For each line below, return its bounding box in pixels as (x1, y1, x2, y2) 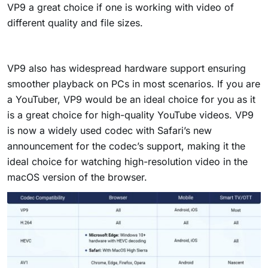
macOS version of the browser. (7, 171, 147, 184)
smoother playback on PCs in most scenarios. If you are (7, 78, 260, 90)
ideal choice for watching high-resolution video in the (7, 156, 248, 168)
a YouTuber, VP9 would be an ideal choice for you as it (7, 93, 255, 106)
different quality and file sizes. (7, 17, 143, 29)
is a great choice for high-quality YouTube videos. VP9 (7, 109, 254, 121)
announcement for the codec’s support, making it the (7, 140, 245, 153)
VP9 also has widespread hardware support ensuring (7, 62, 246, 75)
